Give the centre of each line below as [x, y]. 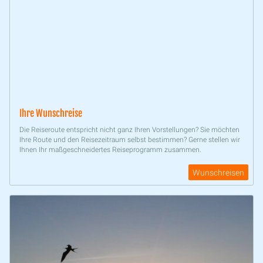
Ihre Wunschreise [51, 114]
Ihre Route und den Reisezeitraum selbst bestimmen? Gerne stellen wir [130, 140]
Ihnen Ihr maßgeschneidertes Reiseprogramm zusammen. [110, 150]
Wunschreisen [218, 172]
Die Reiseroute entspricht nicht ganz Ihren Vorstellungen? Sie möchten [129, 130]
